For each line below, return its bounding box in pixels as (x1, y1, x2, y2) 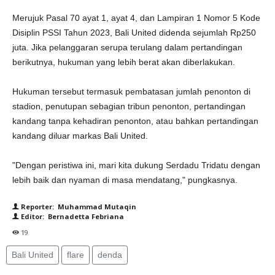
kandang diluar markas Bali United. (12, 131, 148, 141)
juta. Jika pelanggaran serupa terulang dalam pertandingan (12, 42, 242, 52)
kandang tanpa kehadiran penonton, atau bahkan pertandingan (12, 116, 258, 126)
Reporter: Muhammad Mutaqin (19, 202, 136, 211)
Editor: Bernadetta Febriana (19, 212, 124, 221)
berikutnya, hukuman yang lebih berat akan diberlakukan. (12, 57, 235, 67)
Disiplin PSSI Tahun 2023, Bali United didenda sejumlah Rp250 (12, 28, 256, 37)
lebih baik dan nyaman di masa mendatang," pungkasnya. (12, 175, 238, 185)
